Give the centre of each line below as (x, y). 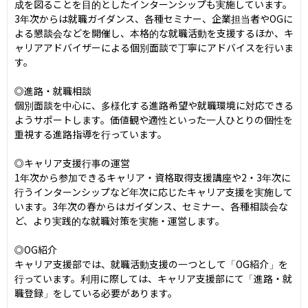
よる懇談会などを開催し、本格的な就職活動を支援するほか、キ (154, 33)
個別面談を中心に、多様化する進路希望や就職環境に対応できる (154, 105)
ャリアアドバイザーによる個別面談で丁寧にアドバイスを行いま (154, 47)
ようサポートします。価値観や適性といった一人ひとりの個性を (154, 119)
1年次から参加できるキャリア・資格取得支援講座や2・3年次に (153, 177)
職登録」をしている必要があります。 (96, 293)
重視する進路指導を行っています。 (91, 134)
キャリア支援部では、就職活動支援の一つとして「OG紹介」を (151, 264)
